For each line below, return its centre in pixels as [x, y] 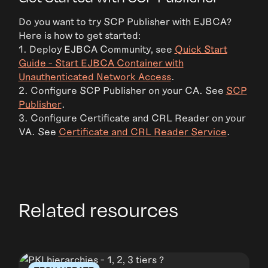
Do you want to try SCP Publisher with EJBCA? [125, 22]
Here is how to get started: [79, 35]
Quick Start [201, 49]
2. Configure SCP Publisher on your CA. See [122, 90]
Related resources [98, 209]
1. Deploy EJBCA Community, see [96, 49]
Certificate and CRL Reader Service [142, 132]
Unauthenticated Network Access [95, 77]
